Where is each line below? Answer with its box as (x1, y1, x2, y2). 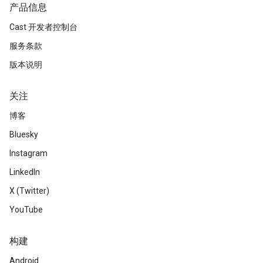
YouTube (9, 205, 43, 215)
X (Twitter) (9, 186, 49, 196)
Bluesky (9, 130, 38, 140)
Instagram (9, 149, 48, 159)
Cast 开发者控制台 (9, 22, 77, 32)
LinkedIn (9, 167, 40, 177)
